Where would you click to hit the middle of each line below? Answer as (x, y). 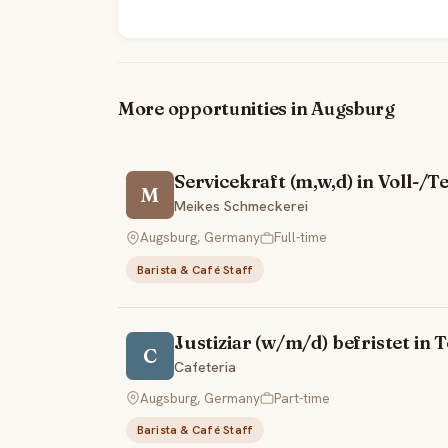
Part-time (302, 397)
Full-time (300, 237)
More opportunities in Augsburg (256, 109)
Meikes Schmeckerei (241, 206)
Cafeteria (205, 366)
